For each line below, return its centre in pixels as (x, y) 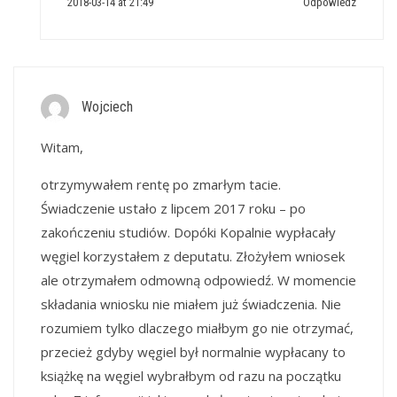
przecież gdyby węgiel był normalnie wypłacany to (193, 351)
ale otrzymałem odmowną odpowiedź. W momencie (198, 280)
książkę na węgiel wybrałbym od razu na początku (191, 375)
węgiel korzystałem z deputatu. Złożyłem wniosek (193, 256)
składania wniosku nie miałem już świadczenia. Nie (191, 304)
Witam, (62, 147)
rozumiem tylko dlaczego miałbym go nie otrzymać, (197, 327)
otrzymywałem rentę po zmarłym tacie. (161, 184)
